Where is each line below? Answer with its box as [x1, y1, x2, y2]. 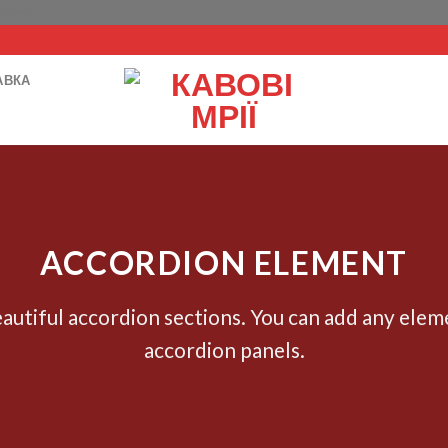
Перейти [31, 2, 95, 21]
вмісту [31, 52, 78, 71]
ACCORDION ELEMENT [39, 243, 409, 283]
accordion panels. [143, 337, 305, 363]
